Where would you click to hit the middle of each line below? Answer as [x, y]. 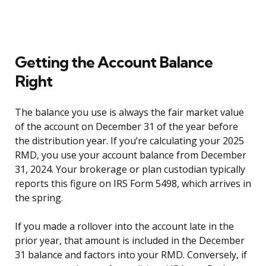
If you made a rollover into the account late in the [124, 227]
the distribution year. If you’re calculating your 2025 [129, 141]
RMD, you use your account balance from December [131, 155]
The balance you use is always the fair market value [129, 113]
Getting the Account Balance [114, 62]
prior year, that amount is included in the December [130, 241]
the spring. [39, 198]
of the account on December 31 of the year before [126, 127]
